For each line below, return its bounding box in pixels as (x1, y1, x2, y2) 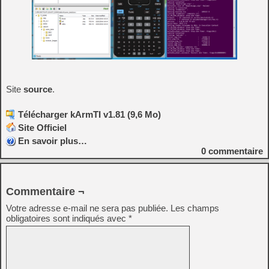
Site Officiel (18, 122, 67, 133)
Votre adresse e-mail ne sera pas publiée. (6, 203, 168, 214)
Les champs (171, 203, 219, 214)
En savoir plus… (18, 136, 87, 147)
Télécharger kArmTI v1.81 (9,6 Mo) (18, 109, 161, 120)
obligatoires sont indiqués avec (6, 213, 128, 224)
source (23, 84, 52, 95)
